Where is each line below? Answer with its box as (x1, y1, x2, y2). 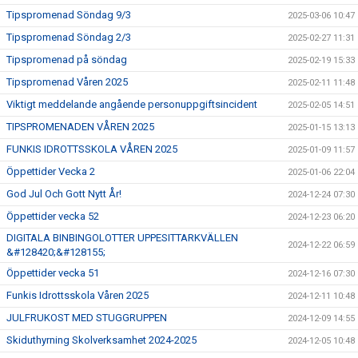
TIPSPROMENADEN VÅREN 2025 (6, 121, 154, 133)
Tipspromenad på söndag (6, 54, 127, 66)
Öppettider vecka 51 (6, 267, 99, 279)
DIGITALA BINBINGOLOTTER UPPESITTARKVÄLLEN (6, 232, 238, 244)
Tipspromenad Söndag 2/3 (6, 31, 131, 43)
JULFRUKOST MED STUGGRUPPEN (6, 312, 167, 324)
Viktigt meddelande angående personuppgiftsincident (6, 98, 257, 110)
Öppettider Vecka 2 (6, 165, 95, 177)
